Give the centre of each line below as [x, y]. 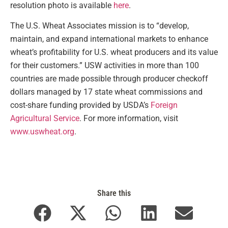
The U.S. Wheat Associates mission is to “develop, [99, 26]
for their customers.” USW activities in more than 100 [105, 66]
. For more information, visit [129, 119]
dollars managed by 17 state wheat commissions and [106, 92]
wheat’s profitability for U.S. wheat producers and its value [114, 52]
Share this [114, 193]
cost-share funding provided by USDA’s [79, 105]
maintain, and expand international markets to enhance [109, 39]
